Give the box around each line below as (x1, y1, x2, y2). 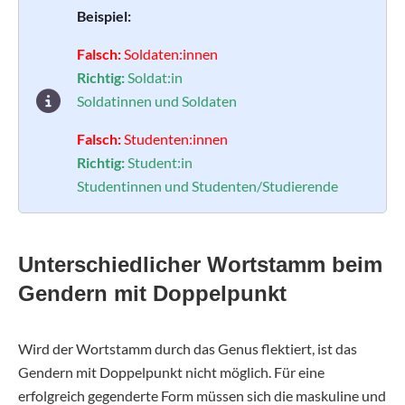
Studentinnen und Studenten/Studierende (77, 176, 338, 194)
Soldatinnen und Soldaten (77, 91, 237, 109)
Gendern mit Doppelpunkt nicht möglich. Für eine (18, 363, 325, 381)
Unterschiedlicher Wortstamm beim (18, 252, 382, 278)
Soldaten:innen (124, 44, 218, 62)
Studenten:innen (124, 129, 228, 147)
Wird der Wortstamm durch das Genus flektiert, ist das (18, 340, 357, 358)
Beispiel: (77, 6, 131, 24)
